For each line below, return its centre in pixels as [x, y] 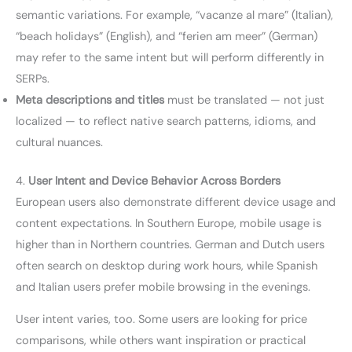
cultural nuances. [59, 142]
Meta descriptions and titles [90, 100]
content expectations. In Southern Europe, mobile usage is [169, 223]
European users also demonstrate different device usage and [176, 202]
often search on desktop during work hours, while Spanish [167, 266]
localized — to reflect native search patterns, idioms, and [166, 121]
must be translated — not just [244, 100]
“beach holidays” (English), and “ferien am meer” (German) [167, 36]
